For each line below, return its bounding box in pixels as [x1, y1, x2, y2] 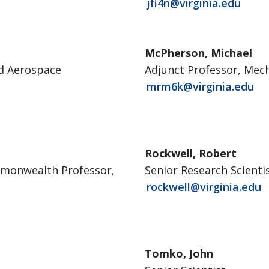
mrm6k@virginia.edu [146, 79, 254, 94]
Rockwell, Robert [144, 146, 237, 160]
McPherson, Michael [144, 46, 252, 60]
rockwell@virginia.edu [146, 180, 261, 194]
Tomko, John [144, 246, 213, 261]
